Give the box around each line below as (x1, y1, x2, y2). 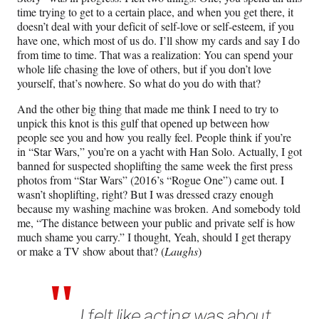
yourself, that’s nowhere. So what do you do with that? (17, 75, 261, 90)
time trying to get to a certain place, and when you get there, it (17, 4, 293, 19)
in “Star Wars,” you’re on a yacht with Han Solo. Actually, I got (17, 143, 302, 159)
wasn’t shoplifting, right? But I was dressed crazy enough (17, 186, 273, 202)
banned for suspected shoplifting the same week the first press (17, 157, 293, 173)
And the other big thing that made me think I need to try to (17, 100, 278, 116)
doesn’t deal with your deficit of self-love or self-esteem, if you (17, 18, 294, 33)
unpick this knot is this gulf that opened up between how (17, 115, 270, 130)
